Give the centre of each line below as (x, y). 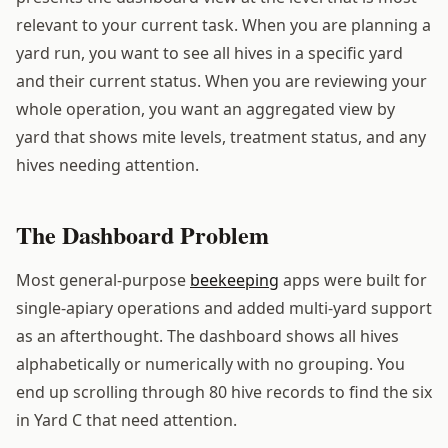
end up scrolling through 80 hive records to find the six (224, 391)
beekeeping (234, 279)
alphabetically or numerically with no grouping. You (210, 363)
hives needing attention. (107, 164)
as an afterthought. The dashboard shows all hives (207, 335)
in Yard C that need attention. (126, 419)
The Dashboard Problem (142, 234)
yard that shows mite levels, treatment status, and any (221, 136)
